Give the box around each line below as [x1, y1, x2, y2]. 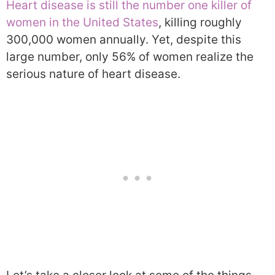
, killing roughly [158, 15, 242, 30]
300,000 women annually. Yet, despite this [6, 33, 241, 47]
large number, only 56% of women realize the [6, 50, 254, 64]
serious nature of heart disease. [6, 67, 180, 82]
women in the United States [6, 15, 158, 30]
